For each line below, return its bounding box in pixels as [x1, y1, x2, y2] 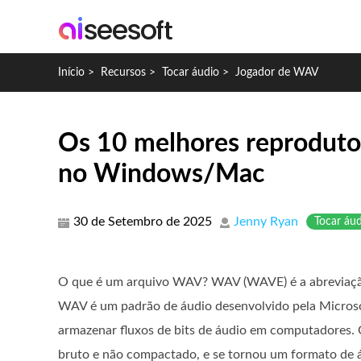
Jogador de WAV [235, 67, 318, 78]
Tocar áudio [162, 67, 219, 78]
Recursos [101, 67, 146, 78]
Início [58, 67, 85, 78]
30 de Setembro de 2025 [73, 215, 212, 228]
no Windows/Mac [58, 161, 264, 187]
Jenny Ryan [234, 215, 298, 228]
